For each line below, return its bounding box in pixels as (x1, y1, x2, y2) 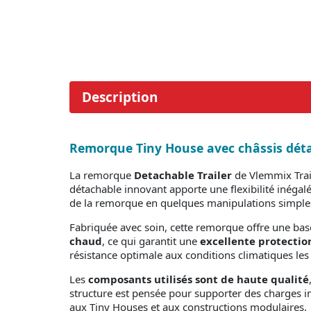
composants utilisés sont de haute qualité (88, 272, 309, 287)
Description (82, 88, 158, 107)
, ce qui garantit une (102, 234, 200, 249)
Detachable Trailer (134, 168, 232, 183)
